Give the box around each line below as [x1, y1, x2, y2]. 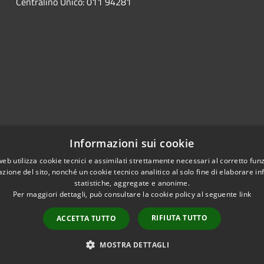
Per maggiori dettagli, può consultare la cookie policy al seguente [12, 189, 239, 199]
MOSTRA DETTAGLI [100, 240, 170, 250]
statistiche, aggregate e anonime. [74, 178, 190, 188]
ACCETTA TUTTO [56, 213, 116, 223]
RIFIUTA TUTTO [151, 213, 208, 223]
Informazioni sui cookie [70, 136, 194, 150]
